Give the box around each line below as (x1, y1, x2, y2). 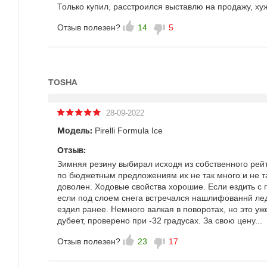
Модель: (57, 128, 92, 135)
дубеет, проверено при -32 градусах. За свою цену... (57, 216, 262, 225)
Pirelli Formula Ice (92, 126, 163, 135)
